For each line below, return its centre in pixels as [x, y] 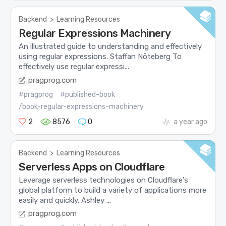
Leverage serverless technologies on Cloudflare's [104, 180]
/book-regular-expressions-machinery [81, 106]
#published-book [88, 94]
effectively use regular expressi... [74, 67]
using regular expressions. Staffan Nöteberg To [100, 57]
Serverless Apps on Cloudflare [92, 166]
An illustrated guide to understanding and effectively [110, 47]
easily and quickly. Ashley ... [65, 200]
